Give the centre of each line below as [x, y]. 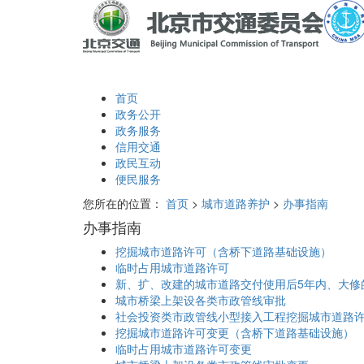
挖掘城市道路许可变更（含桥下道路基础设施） [235, 333]
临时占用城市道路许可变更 [184, 349]
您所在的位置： [123, 204]
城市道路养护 [236, 204]
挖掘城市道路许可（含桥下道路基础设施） [223, 251]
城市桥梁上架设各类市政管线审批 [201, 300]
